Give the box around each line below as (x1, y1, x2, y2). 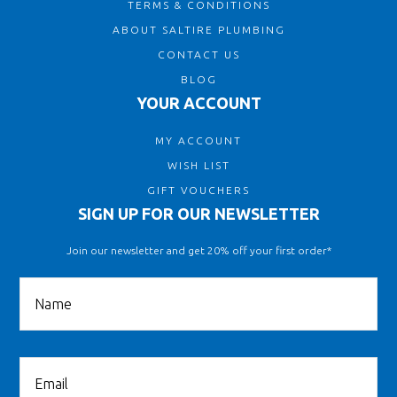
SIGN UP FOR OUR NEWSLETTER (77, 205, 320, 222)
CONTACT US (157, 49, 240, 60)
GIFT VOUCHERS (147, 184, 250, 196)
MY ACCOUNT (155, 135, 242, 146)
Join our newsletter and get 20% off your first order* (66, 245, 331, 256)
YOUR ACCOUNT (136, 94, 261, 112)
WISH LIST (167, 160, 230, 171)
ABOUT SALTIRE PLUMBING (112, 24, 285, 35)
